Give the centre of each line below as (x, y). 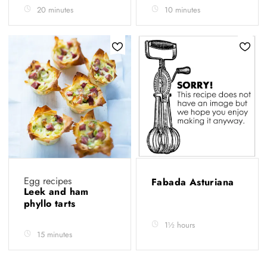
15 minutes (55, 235)
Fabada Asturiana (194, 182)
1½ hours (180, 225)
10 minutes (182, 10)
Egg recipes (48, 181)
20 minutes (55, 10)
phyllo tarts (52, 204)
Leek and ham (56, 192)
